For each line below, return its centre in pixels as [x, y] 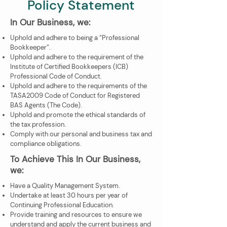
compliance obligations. [47, 144]
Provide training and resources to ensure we [76, 215]
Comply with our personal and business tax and [81, 134]
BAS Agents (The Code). [47, 105]
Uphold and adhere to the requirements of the [79, 86]
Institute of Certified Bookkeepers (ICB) [69, 67]
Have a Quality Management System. [66, 186]
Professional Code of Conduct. [57, 76]
